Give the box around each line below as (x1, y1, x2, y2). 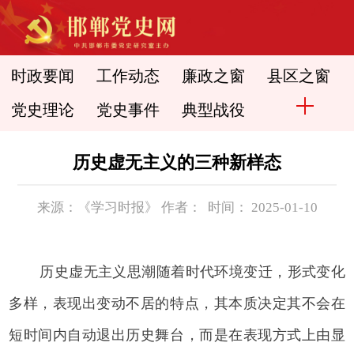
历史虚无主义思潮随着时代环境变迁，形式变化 (40, 263, 345, 280)
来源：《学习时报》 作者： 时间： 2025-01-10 (36, 199, 318, 215)
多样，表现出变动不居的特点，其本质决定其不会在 (9, 295, 345, 311)
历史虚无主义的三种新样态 (73, 152, 281, 172)
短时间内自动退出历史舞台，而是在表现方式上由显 (9, 326, 345, 343)
